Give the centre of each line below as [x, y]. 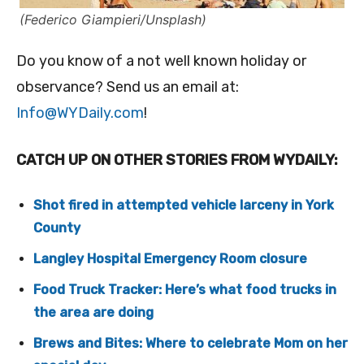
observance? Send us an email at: [128, 87]
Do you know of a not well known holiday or [161, 61]
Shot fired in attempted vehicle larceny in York [184, 206]
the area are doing [93, 313]
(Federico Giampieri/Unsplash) [113, 20]
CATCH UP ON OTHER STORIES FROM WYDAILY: [177, 160]
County [57, 228]
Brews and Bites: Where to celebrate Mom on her [191, 344]
